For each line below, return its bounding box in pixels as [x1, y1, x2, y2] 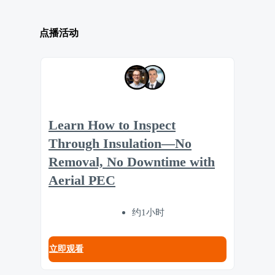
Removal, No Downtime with [48, 155, 215, 170]
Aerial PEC [48, 173, 115, 188]
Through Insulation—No [48, 136, 192, 152]
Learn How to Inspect [48, 118, 176, 133]
